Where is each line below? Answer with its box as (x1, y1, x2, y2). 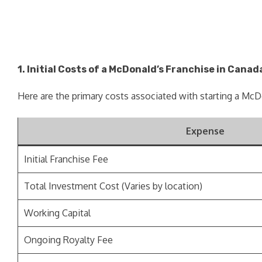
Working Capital (24, 206, 91, 219)
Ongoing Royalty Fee (24, 233, 113, 246)
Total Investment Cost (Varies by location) (24, 180, 202, 192)
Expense (186, 125, 225, 137)
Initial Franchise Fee (24, 153, 108, 165)
